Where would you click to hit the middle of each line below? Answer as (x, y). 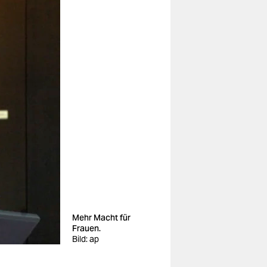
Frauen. (86, 228)
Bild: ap (86, 239)
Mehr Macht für (101, 218)
